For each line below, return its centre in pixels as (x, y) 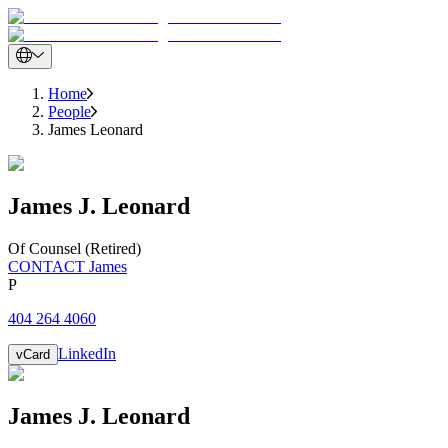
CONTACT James (67, 266)
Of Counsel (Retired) (74, 248)
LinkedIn (87, 353)
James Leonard (95, 129)
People (69, 111)
